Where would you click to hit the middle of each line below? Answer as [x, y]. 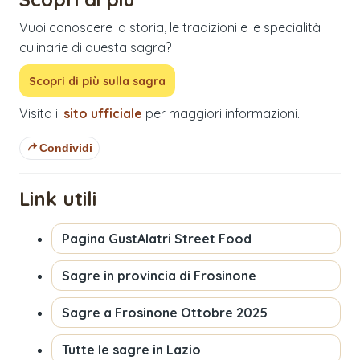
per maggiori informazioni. [223, 113]
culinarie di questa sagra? [95, 47]
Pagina [85, 238]
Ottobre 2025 [224, 312]
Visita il [40, 113]
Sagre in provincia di [128, 275]
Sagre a [88, 312]
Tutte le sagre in [114, 349]
